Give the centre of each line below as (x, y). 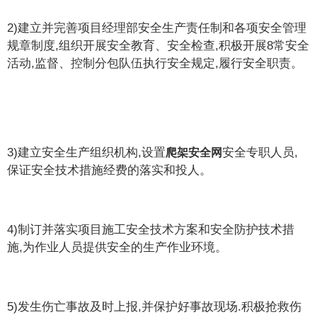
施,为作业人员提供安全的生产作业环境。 (117, 247)
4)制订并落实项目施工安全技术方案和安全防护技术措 (151, 229)
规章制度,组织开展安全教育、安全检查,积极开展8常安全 (158, 45)
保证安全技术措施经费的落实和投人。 (110, 170)
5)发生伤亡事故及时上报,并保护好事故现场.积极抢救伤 (155, 306)
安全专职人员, (260, 152)
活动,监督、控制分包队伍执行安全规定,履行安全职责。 (155, 63)
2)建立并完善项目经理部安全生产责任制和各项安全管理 (157, 28)
